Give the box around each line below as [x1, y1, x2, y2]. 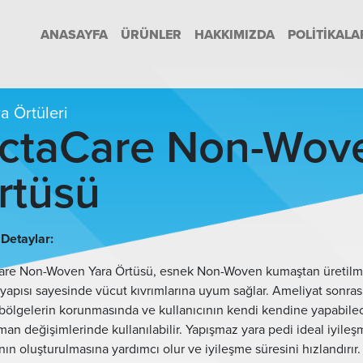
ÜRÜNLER [121, 26, 181, 43]
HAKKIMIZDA [194, 26, 275, 43]
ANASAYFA [41, 26, 108, 43]
